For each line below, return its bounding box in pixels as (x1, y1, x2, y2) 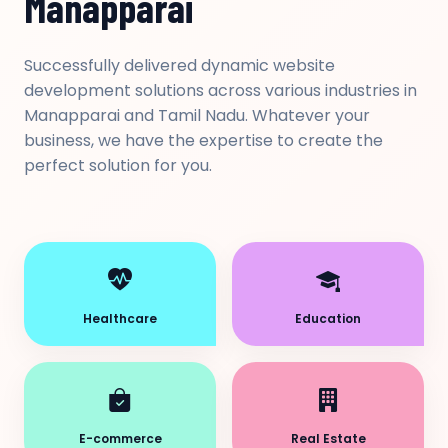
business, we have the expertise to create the (24, 129, 383, 152)
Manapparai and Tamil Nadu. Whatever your (24, 104, 370, 127)
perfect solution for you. (24, 154, 212, 177)
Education (295, 310, 361, 327)
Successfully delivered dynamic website (24, 54, 335, 77)
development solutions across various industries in (24, 79, 417, 102)
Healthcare (83, 310, 157, 327)
